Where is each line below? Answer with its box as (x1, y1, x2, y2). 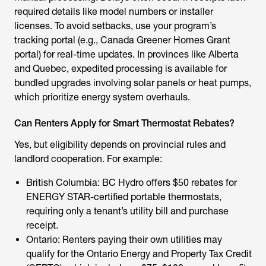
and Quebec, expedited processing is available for (14, 63, 227, 74)
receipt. (26, 220, 58, 231)
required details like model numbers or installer (14, 6, 213, 17)
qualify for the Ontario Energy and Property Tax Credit (26, 248, 252, 259)
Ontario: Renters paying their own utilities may (26, 234, 222, 245)
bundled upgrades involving (14, 77, 134, 88)
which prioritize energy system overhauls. (14, 91, 190, 103)
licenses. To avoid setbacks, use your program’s (14, 20, 216, 31)
